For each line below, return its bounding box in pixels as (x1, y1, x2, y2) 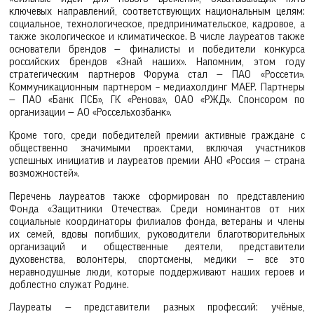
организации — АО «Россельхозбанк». (9, 107, 172, 118)
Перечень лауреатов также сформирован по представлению (9, 191, 305, 202)
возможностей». (9, 168, 83, 179)
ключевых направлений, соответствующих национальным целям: (9, 6, 305, 17)
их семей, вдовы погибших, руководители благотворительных (9, 228, 305, 240)
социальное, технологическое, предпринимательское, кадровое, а (9, 18, 305, 29)
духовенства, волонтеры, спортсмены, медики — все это (9, 254, 305, 265)
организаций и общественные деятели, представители (9, 241, 305, 252)
